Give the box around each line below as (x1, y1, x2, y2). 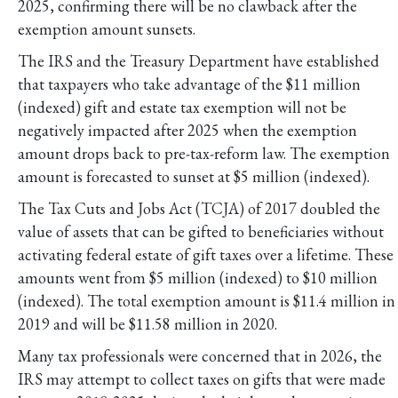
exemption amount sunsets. (18, 18, 195, 39)
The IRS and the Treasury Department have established (18, 50, 379, 71)
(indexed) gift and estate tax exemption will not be (18, 96, 346, 117)
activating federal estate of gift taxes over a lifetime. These (18, 243, 394, 265)
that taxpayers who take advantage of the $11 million (18, 73, 361, 94)
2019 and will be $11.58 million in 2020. (18, 313, 277, 334)
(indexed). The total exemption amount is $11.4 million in (18, 290, 395, 311)
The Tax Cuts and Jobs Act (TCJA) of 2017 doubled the (18, 197, 380, 219)
